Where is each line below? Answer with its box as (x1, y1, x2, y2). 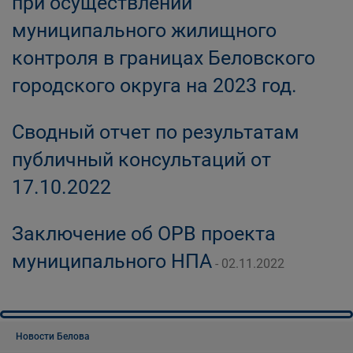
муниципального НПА (12, 250, 212, 273)
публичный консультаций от (12, 148, 271, 171)
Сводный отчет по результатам (12, 121, 299, 143)
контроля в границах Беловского (12, 46, 315, 69)
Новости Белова (16, 331, 90, 342)
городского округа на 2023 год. (12, 74, 297, 97)
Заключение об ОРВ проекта (12, 222, 276, 245)
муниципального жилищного (12, 19, 277, 42)
